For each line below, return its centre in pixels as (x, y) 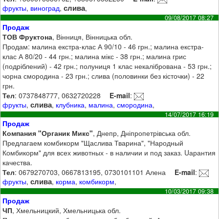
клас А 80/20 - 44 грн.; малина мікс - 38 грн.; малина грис (95, 56)
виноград (45, 8)
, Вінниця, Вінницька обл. (93, 36)
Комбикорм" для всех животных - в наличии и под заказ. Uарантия (109, 153)
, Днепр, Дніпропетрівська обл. (142, 133)
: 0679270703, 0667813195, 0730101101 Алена (90, 172)
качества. (18, 163)
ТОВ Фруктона (28, 36)
